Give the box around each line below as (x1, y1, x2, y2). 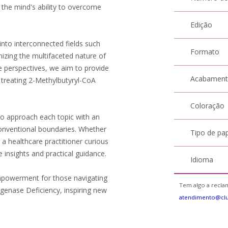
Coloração (190, 101, 225, 110)
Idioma (190, 155, 214, 164)
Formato (190, 47, 220, 56)
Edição (190, 20, 213, 30)
